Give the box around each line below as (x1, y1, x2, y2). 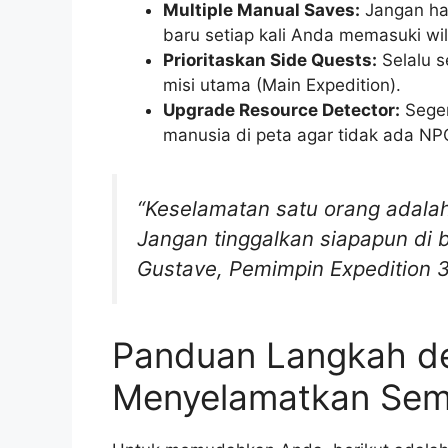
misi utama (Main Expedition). (163, 75, 401, 96)
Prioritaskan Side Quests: (163, 50, 377, 71)
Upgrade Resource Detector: (163, 100, 400, 121)
